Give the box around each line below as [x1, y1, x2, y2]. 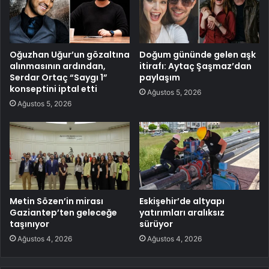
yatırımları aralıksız [139, 207, 225, 219]
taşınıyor [10, 218, 49, 231]
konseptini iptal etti [10, 83, 97, 95]
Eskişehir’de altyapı [139, 195, 225, 208]
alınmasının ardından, [10, 60, 106, 73]
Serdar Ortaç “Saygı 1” [10, 71, 107, 84]
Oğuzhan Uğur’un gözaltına [10, 49, 130, 61]
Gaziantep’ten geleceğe [10, 207, 117, 219]
